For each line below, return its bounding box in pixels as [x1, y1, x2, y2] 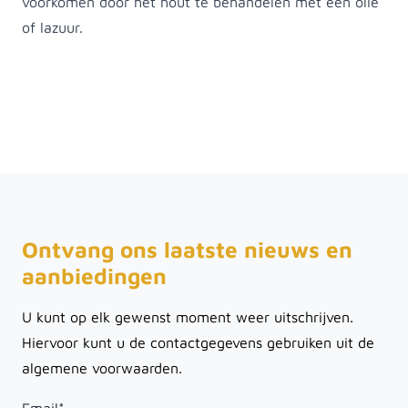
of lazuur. [22, 18, 83, 36]
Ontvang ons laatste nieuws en [22, 236, 352, 262]
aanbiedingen [22, 262, 167, 289]
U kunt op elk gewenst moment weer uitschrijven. [22, 308, 353, 325]
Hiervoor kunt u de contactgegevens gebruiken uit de [22, 333, 374, 351]
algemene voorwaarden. [22, 359, 182, 376]
